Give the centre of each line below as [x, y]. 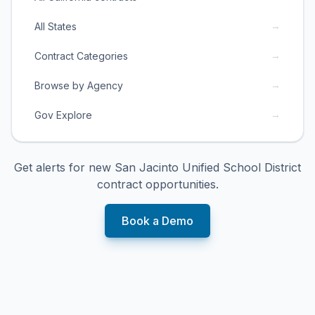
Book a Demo [157, 221]
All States [56, 26]
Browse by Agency [79, 85]
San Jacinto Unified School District [208, 167]
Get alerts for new [64, 167]
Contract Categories [81, 56]
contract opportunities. [157, 184]
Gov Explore [63, 115]
